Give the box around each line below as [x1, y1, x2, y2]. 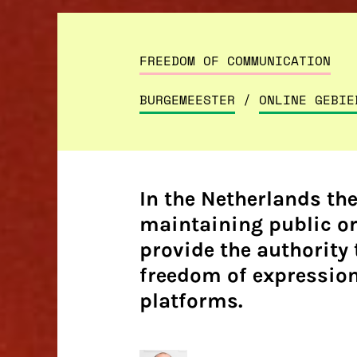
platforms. [139, 288, 243, 313]
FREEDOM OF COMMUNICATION [139, 51, 331, 70]
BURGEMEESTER [139, 90, 235, 109]
